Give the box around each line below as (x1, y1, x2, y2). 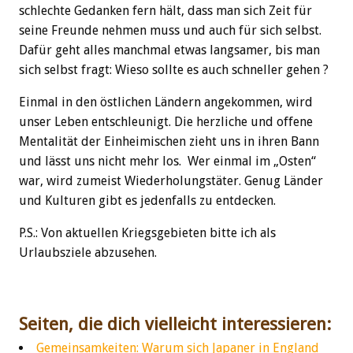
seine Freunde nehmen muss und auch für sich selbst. (19, 22, 321, 38)
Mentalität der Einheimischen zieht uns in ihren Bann (19, 133, 319, 149)
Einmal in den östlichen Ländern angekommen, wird (19, 94, 313, 110)
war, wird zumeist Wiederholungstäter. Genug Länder (19, 173, 323, 188)
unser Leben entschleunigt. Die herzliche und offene (19, 113, 313, 129)
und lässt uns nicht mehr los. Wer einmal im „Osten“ (19, 153, 316, 169)
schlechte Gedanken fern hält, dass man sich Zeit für (19, 2, 312, 18)
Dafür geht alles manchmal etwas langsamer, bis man (19, 42, 320, 58)
